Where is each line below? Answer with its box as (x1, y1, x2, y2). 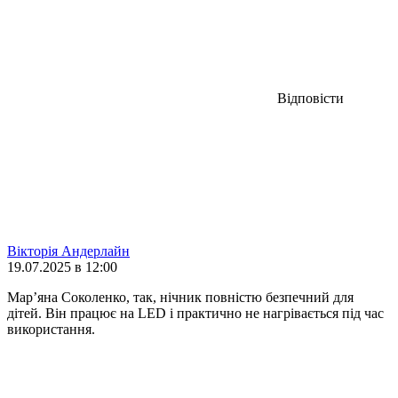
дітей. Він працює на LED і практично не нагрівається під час (7, 305, 384, 321)
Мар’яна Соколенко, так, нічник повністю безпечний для (7, 289, 354, 305)
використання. (7, 321, 95, 337)
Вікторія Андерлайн (7, 243, 130, 259)
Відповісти (277, 90, 344, 106)
